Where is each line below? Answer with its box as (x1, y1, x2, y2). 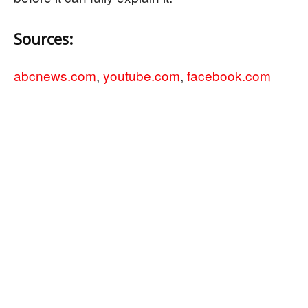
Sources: (14, 28, 73, 49)
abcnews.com (14, 66, 96, 85)
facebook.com (187, 66, 271, 85)
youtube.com (103, 66, 180, 85)
